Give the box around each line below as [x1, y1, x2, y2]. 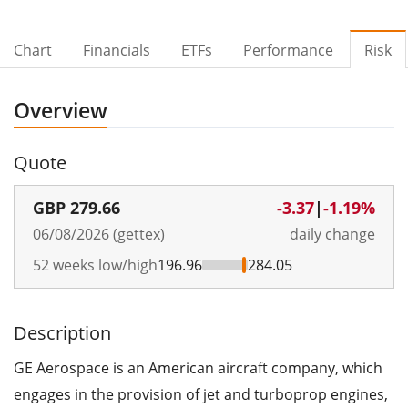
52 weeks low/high [33, 254, 158, 275]
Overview [14, 95, 107, 125]
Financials [83, 39, 150, 60]
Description [14, 320, 111, 345]
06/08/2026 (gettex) [33, 223, 165, 244]
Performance [243, 39, 333, 60]
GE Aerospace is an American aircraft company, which [14, 357, 382, 378]
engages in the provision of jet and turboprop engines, [14, 383, 388, 404]
